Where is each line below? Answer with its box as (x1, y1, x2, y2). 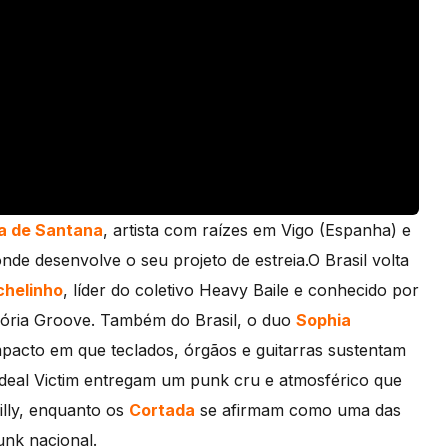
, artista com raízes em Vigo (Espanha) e (103, 219, 411, 240)
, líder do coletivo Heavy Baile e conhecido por (63, 279, 419, 300)
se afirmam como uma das (195, 399, 401, 420)
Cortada (129, 399, 195, 420)
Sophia (296, 309, 351, 330)
